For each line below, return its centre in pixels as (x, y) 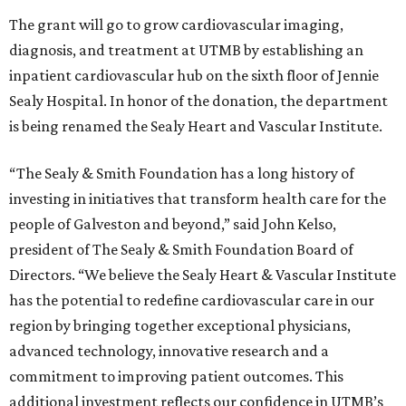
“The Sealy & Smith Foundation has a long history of (182, 174)
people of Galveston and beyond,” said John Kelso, (173, 224)
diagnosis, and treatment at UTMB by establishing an (186, 50)
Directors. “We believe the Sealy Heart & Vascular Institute (203, 275)
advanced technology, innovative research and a (169, 351)
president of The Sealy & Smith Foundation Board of (181, 250)
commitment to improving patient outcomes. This (176, 377)
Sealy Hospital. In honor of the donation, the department (198, 101)
